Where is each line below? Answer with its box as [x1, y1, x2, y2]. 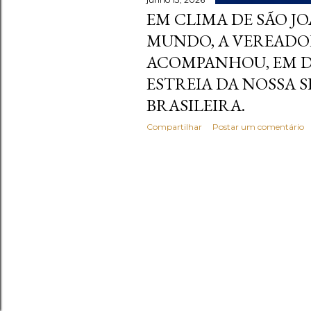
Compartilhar [146, 121, 202, 133]
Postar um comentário [212, 121, 304, 133]
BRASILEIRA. [146, 94, 245, 117]
